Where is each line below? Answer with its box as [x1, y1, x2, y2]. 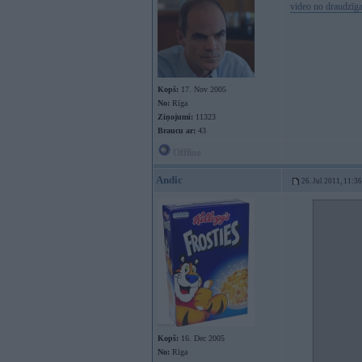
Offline [170, 147, 201, 158]
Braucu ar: [158, 126, 196, 135]
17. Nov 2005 [179, 85, 226, 94]
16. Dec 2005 [179, 334, 225, 343]
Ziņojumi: [158, 112, 193, 121]
